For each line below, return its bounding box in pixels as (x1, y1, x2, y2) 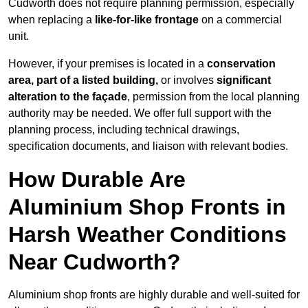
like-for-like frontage (95, 14, 199, 26)
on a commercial (199, 14, 282, 26)
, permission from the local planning (127, 91, 300, 103)
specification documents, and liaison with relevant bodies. (8, 140, 288, 153)
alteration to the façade (8, 91, 127, 103)
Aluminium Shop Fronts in (8, 195, 286, 220)
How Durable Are (8, 167, 186, 192)
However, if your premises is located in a (8, 58, 207, 70)
